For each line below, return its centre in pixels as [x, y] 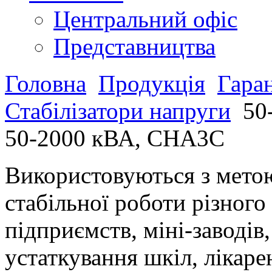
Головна [46, 83]
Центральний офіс [145, 19]
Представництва [134, 46]
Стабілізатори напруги [118, 110]
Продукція [152, 83]
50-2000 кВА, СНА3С [115, 138]
